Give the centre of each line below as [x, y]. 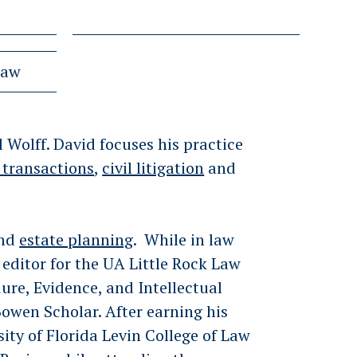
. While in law [184, 239]
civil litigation [153, 168]
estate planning [76, 239]
